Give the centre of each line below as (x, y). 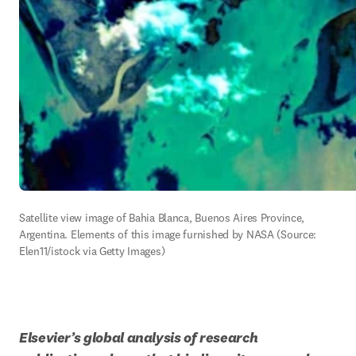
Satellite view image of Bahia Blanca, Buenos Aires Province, (162, 218)
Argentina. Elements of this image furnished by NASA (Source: (168, 234)
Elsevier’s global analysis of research (139, 337)
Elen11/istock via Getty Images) (92, 251)
